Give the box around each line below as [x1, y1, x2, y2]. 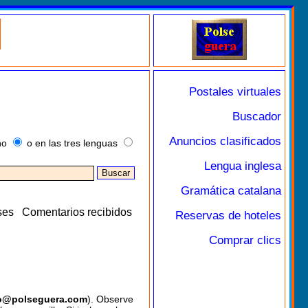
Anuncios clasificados [169, 135, 281, 148]
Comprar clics [209, 234, 281, 247]
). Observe [87, 294, 133, 305]
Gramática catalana [181, 184, 281, 197]
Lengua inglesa [204, 159, 281, 173]
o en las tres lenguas [27, 137, 118, 149]
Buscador [232, 110, 281, 123]
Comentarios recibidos [22, 206, 132, 219]
